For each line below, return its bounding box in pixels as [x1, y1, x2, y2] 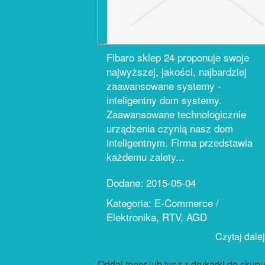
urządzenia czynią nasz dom [106, 121, 233, 135]
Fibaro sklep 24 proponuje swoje [106, 50, 249, 64]
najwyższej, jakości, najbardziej [106, 64, 247, 79]
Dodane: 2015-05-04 [106, 175, 196, 190]
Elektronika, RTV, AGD [106, 209, 207, 224]
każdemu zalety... [106, 149, 185, 164]
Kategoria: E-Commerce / [106, 195, 219, 210]
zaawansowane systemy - [106, 78, 221, 93]
